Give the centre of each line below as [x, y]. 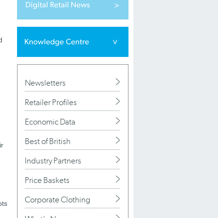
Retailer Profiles [51, 102]
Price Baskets [47, 180]
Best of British [48, 141]
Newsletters [45, 83]
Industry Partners [53, 161]
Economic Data [50, 122]
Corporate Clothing [58, 200]
